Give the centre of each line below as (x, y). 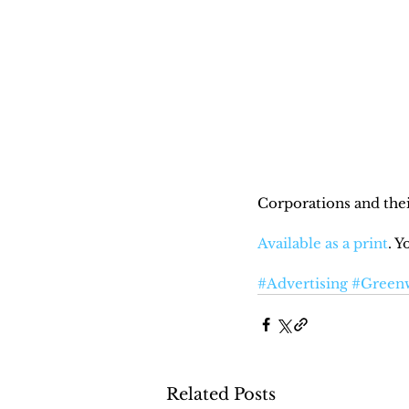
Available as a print (323, 243)
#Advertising (303, 283)
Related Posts (221, 394)
